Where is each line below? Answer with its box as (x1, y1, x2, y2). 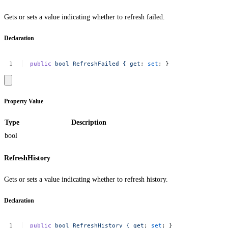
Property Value (4, 98, 43, 105)
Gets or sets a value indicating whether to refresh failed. (4, 13, 165, 21)
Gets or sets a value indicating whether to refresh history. (4, 176, 168, 184)
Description (71, 118, 106, 126)
